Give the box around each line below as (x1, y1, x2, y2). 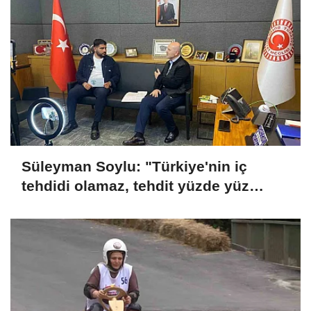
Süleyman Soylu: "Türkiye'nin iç (22, 158, 247, 174)
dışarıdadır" (22, 196, 104, 213)
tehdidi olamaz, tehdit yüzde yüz (22, 177, 249, 194)
